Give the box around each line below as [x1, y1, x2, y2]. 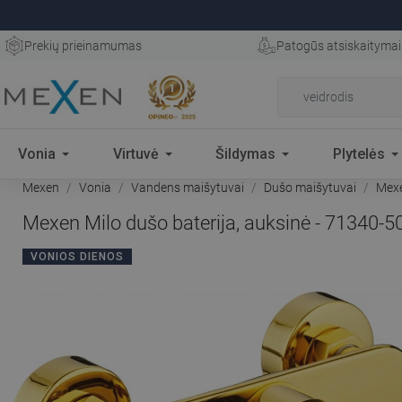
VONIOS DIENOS [31, 250, 124, 263]
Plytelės [332, 144, 385, 162]
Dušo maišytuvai [264, 180, 356, 195]
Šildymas [215, 144, 276, 162]
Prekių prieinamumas [24, 39, 142, 53]
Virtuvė [112, 144, 159, 162]
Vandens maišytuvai [131, 180, 244, 195]
